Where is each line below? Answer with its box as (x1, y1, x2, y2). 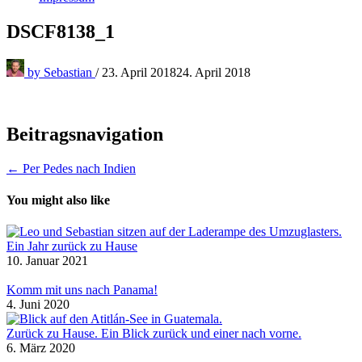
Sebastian (40, 65, 95, 79)
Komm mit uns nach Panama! (6, 283, 158, 297)
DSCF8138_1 (6, 20, 115, 42)
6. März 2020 (6, 341, 75, 356)
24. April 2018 (176, 65, 250, 79)
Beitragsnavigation (6, 123, 163, 145)
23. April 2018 (102, 65, 176, 79)
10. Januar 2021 (6, 254, 88, 268)
